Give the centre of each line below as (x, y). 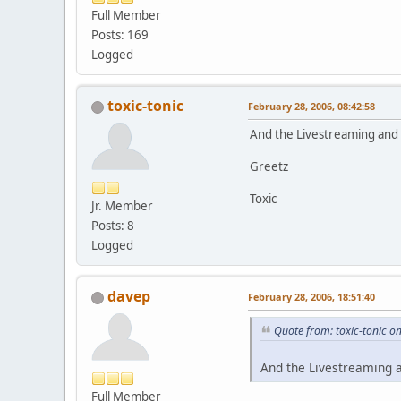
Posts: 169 (120, 35)
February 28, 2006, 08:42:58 (311, 107)
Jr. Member (122, 206)
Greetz (269, 167)
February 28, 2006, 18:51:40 (311, 297)
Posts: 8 (113, 226)
